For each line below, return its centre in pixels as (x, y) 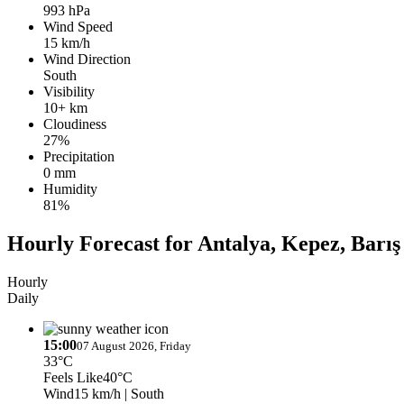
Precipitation (79, 156)
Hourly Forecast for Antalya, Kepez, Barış (204, 243)
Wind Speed (78, 26)
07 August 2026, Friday (134, 345)
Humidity (70, 188)
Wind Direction (87, 59)
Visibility (69, 91)
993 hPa (67, 10)
